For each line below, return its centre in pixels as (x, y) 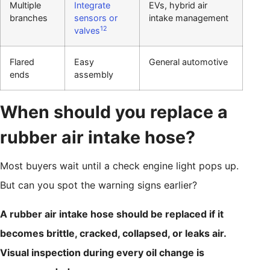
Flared (22, 62)
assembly (94, 75)
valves (87, 31)
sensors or (96, 18)
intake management (189, 18)
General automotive (188, 62)
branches (29, 18)
